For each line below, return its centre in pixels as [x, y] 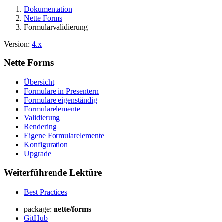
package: [39, 209]
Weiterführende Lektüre [53, 172]
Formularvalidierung [56, 27]
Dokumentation [48, 9]
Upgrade [37, 154]
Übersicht [39, 82]
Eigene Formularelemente [64, 136]
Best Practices [46, 192]
